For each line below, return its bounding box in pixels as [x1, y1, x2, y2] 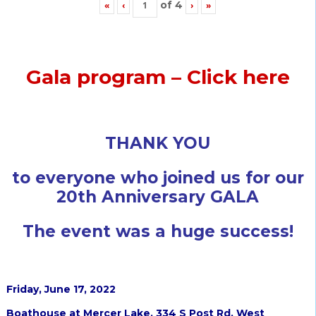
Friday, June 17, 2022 [6, 283, 116, 296]
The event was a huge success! [22, 221, 293, 242]
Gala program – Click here [25, 65, 290, 90]
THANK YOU [105, 133, 211, 154]
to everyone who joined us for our [11, 168, 304, 188]
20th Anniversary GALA [56, 187, 260, 207]
